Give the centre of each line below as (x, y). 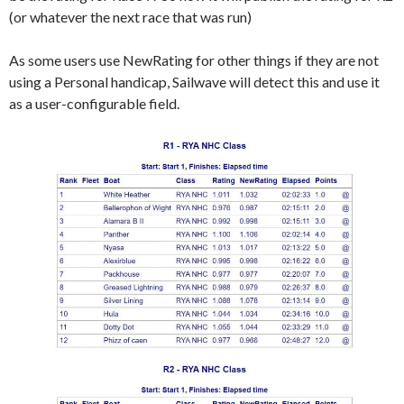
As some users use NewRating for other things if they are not (194, 60)
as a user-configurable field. (94, 103)
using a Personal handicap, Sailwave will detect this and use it (194, 81)
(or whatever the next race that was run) (130, 16)
